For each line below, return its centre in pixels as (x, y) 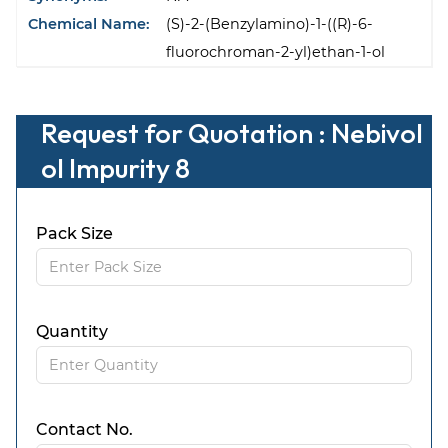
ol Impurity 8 (115, 168)
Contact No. (85, 430)
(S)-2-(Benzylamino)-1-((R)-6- (270, 24)
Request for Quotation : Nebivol (232, 133)
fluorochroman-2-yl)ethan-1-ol (276, 52)
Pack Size (75, 234)
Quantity (72, 332)
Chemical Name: (89, 24)
